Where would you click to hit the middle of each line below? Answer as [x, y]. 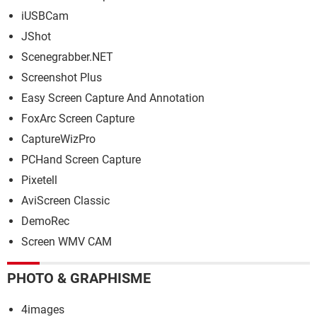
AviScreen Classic [65, 200]
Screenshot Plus [62, 77]
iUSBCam [45, 16]
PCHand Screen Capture [81, 159]
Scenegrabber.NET [67, 57]
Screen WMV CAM [67, 241]
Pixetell [39, 180]
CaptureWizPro [58, 139]
